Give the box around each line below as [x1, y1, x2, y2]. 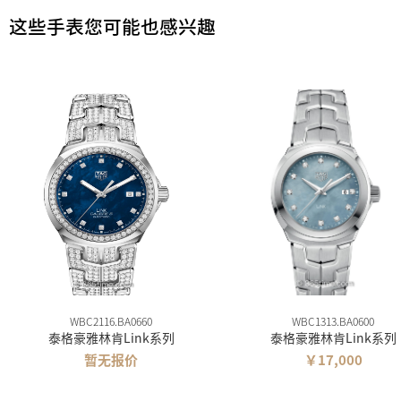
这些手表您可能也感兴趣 [9, 13, 216, 40]
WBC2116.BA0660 [70, 313, 152, 329]
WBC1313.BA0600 [292, 313, 374, 329]
